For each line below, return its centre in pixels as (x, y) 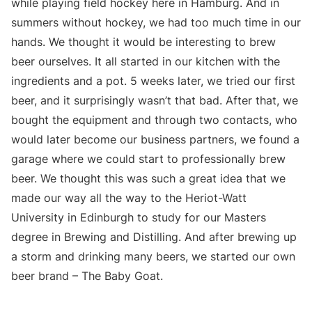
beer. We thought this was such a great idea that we (148, 178)
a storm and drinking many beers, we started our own (153, 256)
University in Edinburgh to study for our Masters (139, 217)
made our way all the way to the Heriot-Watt (129, 197)
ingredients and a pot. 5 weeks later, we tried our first (153, 80)
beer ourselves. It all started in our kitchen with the (146, 61)
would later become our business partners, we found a (155, 139)
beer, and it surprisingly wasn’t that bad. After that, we (155, 100)
